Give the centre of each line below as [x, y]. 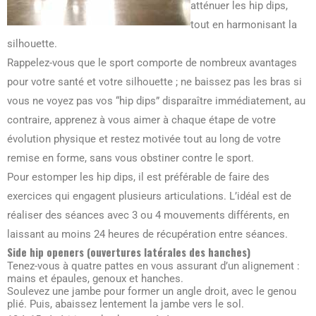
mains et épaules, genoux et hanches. [95, 279]
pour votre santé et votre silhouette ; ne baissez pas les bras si [154, 82]
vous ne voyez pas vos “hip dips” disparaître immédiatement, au [156, 101]
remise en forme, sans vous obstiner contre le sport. [130, 158]
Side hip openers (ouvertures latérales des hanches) [129, 252]
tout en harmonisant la [244, 25]
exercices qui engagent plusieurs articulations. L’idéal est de [149, 196]
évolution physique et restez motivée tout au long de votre [144, 139]
